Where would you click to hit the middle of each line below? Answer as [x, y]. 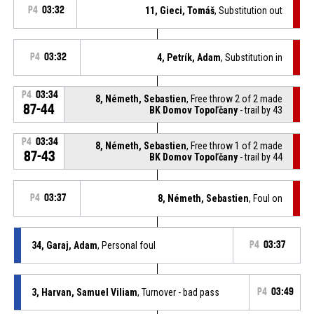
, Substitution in [252, 57]
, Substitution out [249, 10]
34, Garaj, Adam [64, 245]
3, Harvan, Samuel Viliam [84, 292]
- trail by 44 [260, 157]
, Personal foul [126, 245]
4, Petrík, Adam [189, 57]
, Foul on [266, 198]
